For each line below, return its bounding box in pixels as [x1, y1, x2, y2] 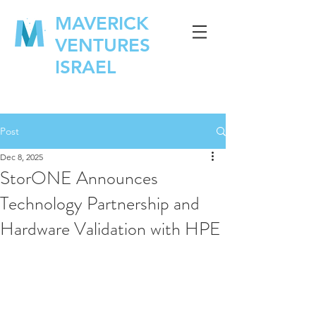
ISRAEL [55, 56, 116, 78]
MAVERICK [55, 13, 149, 35]
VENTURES [55, 35, 150, 56]
